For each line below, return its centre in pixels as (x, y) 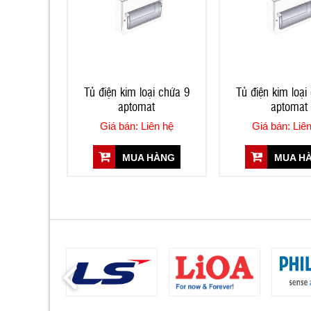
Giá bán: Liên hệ (136, 126)
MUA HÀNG (147, 157)
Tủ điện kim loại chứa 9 (136, 91)
